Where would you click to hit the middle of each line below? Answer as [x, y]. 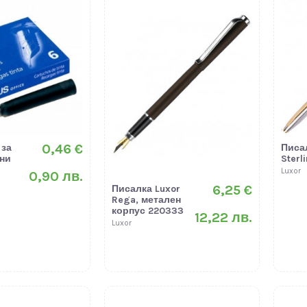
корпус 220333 [147, 211]
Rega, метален [146, 200]
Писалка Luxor [146, 189]
